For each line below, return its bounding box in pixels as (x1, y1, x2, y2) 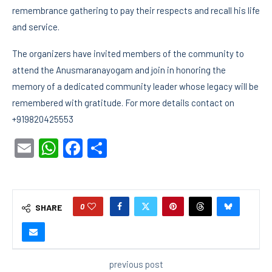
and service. (12, 21, 59, 33)
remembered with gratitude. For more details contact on (12, 97, 234, 109)
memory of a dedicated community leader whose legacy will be (12, 81, 259, 92)
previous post (109, 259, 163, 270)
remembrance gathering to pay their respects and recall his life (12, 5, 260, 16)
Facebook (83, 137, 165, 160)
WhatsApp (58, 137, 146, 160)
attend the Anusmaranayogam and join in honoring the (12, 64, 226, 76)
